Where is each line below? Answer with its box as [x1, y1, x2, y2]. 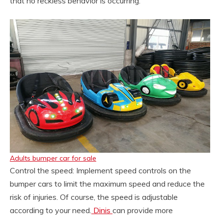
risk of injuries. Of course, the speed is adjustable [10, 192, 178, 202]
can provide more [112, 205, 173, 215]
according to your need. [10, 205, 91, 215]
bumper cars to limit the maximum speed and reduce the [10, 179, 205, 189]
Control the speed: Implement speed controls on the [10, 165, 191, 175]
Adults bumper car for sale [10, 154, 96, 163]
